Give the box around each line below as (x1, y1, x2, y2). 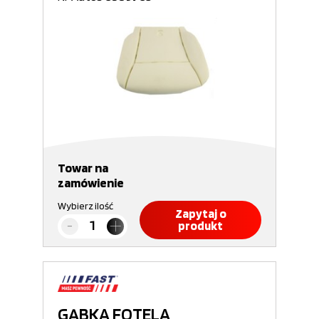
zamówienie (58, 175, 124, 190)
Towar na (58, 160, 108, 175)
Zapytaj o (174, 206, 226, 221)
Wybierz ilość (58, 200, 113, 211)
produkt (178, 219, 223, 233)
